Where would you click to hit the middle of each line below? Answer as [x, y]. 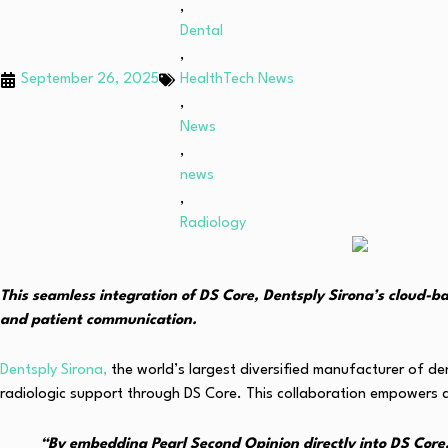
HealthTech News [237, 80]
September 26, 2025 [90, 80]
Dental [201, 32]
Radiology [213, 224]
